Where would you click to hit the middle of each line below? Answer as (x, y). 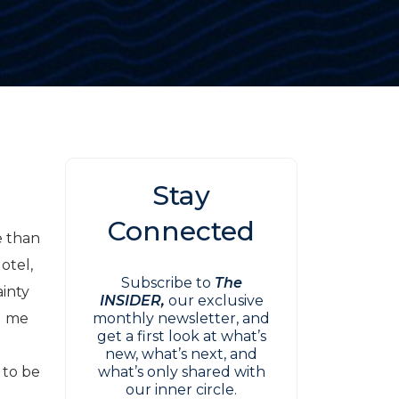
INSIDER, (134, 301)
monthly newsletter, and (181, 318)
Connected (181, 231)
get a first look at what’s (181, 336)
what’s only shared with (181, 372)
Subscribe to (167, 283)
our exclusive (216, 301)
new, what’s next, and (181, 354)
